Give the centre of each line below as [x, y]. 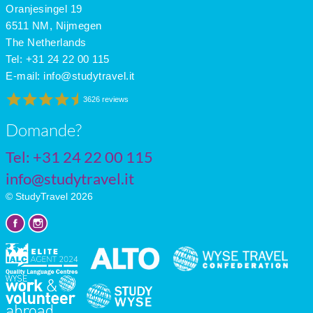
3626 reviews [106, 99]
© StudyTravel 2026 [49, 196]
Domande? [44, 130]
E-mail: [24, 75]
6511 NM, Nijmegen [54, 25]
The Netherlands [46, 42]
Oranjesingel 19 [44, 8]
